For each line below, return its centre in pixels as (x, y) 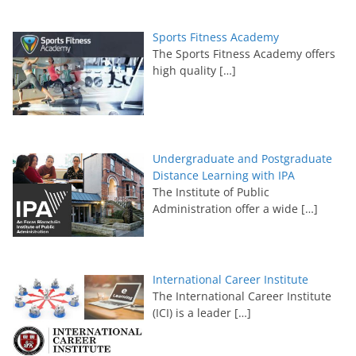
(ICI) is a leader (193, 313)
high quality (186, 71)
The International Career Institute (242, 296)
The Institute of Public (211, 192)
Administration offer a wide (226, 208)
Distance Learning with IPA (223, 175)
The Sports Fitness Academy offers (244, 54)
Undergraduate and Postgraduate (242, 158)
